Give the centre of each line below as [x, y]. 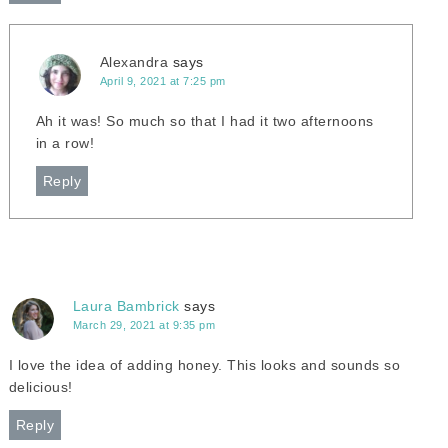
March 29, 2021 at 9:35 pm [144, 325]
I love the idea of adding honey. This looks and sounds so [204, 365]
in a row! [65, 143]
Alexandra [134, 62]
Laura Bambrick [126, 306]
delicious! [40, 387]
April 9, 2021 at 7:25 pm [162, 81]
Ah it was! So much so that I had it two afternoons [204, 121]
